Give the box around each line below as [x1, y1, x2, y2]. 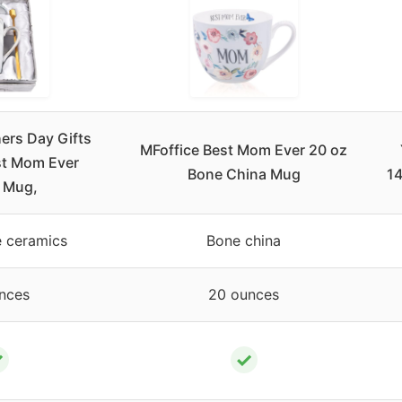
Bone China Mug [187, 165, 301, 184]
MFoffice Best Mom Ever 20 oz [140, 141, 347, 160]
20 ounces [208, 285, 279, 304]
